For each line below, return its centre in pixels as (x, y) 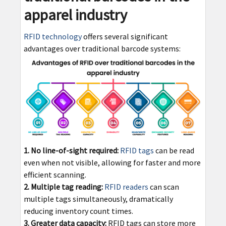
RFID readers (126, 186)
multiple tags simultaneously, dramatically (98, 199)
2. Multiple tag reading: (63, 186)
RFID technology (52, 37)
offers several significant (125, 37)
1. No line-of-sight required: (71, 150)
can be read (174, 150)
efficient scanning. (55, 174)
